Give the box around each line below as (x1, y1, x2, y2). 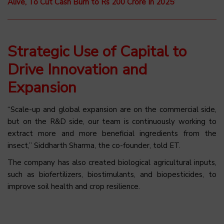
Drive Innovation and (7, 59, 147, 80)
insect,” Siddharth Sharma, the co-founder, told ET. (7, 140, 180, 151)
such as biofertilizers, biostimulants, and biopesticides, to (7, 169, 216, 180)
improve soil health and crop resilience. (7, 181, 140, 192)
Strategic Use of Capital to (7, 41, 186, 62)
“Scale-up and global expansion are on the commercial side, (7, 104, 216, 115)
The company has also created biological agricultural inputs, (7, 157, 216, 168)
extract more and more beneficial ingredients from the (7, 128, 216, 139)
